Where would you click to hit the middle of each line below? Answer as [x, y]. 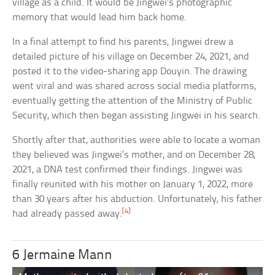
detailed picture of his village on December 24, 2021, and [131, 56]
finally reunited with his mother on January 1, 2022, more [133, 184]
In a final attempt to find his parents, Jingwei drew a [123, 42]
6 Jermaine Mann [63, 255]
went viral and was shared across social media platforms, [134, 86]
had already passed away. [68, 214]
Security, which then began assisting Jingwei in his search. [137, 115]
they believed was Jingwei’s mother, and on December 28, [134, 155]
